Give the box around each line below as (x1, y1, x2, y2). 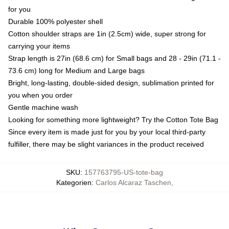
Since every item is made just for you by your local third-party (8, 127, 205, 136)
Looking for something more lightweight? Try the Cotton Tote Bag (8, 115, 218, 124)
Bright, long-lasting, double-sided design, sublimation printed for (8, 78, 214, 87)
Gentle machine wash (8, 103, 78, 111)
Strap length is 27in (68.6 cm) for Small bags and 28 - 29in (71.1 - (8, 54, 221, 62)
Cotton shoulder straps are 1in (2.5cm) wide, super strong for (8, 29, 206, 38)
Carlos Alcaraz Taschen (95, 178, 171, 187)
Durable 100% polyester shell (8, 17, 103, 26)
